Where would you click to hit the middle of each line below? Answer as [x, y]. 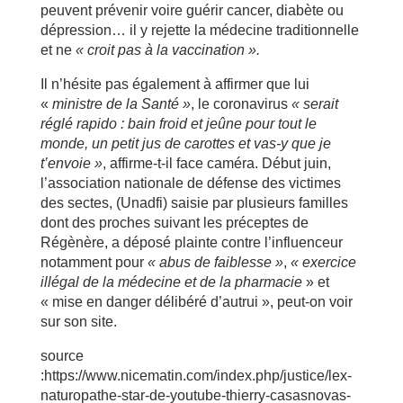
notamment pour [94, 262]
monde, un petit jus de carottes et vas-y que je [185, 143]
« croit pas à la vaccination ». [167, 49]
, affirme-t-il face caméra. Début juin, [216, 163]
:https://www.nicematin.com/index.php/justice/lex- [196, 375]
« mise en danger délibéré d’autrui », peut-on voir [196, 301]
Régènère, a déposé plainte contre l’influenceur [191, 242]
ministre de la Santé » [121, 103]
